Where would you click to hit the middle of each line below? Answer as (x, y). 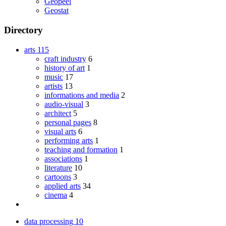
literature (58, 167)
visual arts (60, 131)
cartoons (58, 177)
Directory (23, 30)
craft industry (65, 59)
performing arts (69, 140)
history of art (65, 68)
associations (63, 158)
